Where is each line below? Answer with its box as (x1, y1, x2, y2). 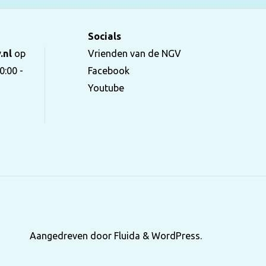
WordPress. (151, 230, 202, 241)
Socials (87, 31, 121, 42)
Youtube (87, 83, 124, 94)
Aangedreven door (30, 230, 112, 241)
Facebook (87, 65, 129, 77)
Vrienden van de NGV (87, 48, 181, 59)
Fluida (112, 230, 140, 241)
